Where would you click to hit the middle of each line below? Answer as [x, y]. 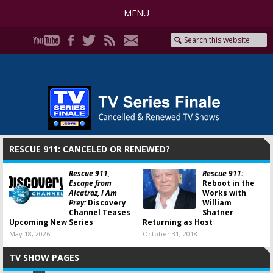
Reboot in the [229, 183]
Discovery [106, 203]
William [217, 203]
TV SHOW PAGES [44, 257]
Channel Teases [100, 212]
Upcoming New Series [51, 222]
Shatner [218, 212]
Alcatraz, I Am [93, 193]
